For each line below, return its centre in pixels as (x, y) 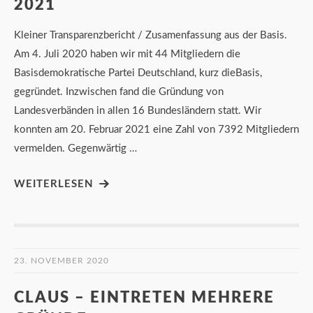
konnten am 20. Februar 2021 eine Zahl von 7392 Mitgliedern (156, 129)
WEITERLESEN (54, 184)
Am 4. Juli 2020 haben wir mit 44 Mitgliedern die (127, 54)
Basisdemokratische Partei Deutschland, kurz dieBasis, (138, 73)
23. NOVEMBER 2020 (61, 260)
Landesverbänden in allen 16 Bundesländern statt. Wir (138, 110)
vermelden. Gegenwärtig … (75, 148)
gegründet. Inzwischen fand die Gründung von (119, 92)
